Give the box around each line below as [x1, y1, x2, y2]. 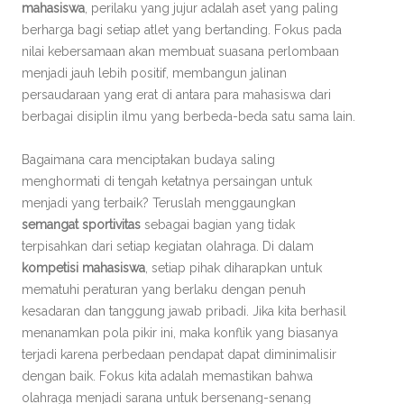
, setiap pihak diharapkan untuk [145, 261, 322, 275]
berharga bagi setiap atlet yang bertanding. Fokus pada [22, 23, 342, 37]
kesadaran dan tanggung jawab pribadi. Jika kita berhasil [22, 304, 346, 318]
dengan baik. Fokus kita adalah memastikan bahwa [22, 369, 313, 383]
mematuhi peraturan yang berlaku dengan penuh [22, 282, 306, 297]
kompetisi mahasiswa [22, 261, 145, 275]
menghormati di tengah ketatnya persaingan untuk [22, 174, 312, 188]
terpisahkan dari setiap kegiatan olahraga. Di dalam [22, 239, 314, 253]
